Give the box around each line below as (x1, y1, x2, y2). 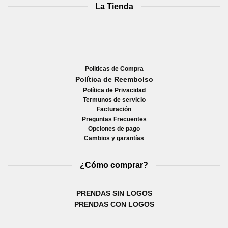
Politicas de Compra (84, 65, 144, 73)
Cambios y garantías (84, 135, 144, 142)
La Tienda (95, 2, 133, 11)
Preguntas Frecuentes (81, 116, 147, 123)
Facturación (97, 106, 131, 113)
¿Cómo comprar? (80, 161, 148, 170)
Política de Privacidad (82, 87, 146, 94)
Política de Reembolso (75, 75, 153, 84)
